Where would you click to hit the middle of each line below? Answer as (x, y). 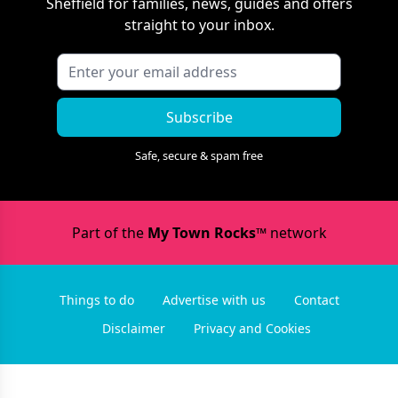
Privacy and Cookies (252, 328)
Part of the (109, 232)
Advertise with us (214, 299)
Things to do (96, 299)
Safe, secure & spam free (199, 155)
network (296, 232)
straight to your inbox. (199, 24)
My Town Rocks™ (207, 232)
